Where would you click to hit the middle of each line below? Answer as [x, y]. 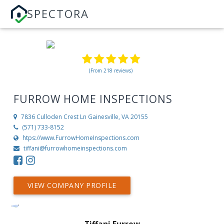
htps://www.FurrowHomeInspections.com [81, 138]
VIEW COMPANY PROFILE [72, 185]
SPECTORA [58, 13]
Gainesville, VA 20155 [118, 117]
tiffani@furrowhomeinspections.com [75, 148]
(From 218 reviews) [111, 70]
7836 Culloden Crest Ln [53, 117]
